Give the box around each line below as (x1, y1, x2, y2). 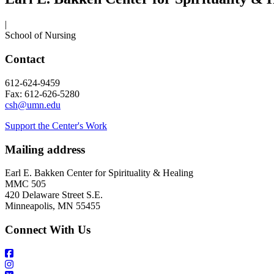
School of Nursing (5, 30, 76, 41)
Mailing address (5, 143, 85, 156)
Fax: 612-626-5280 (5, 88, 80, 99)
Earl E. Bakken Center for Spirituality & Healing (5, 168, 193, 179)
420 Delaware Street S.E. (5, 190, 103, 201)
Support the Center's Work (5, 120, 107, 131)
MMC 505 (5, 179, 46, 190)
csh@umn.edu (5, 99, 61, 110)
